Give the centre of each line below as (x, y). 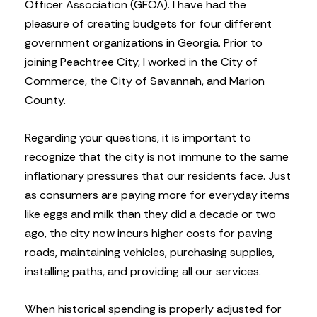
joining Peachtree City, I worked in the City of (141, 62)
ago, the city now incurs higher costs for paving (149, 233)
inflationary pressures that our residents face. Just (158, 175)
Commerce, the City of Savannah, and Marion (145, 81)
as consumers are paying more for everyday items (157, 195)
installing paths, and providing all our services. (143, 271)
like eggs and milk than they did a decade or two (150, 214)
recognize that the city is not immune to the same (157, 156)
